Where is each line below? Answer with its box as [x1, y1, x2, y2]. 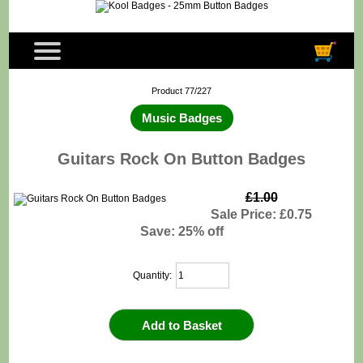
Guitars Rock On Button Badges [58, 149, 305, 168]
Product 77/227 [152, 86, 211, 96]
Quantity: [133, 269, 175, 281]
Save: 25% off [139, 224, 224, 239]
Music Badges [138, 110, 225, 125]
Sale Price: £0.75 [211, 207, 312, 222]
